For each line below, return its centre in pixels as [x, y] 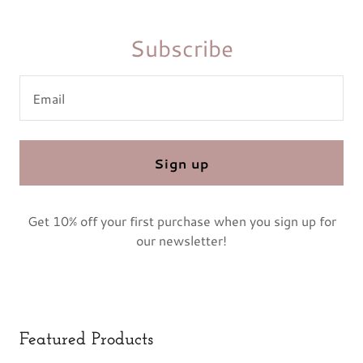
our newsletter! [181, 240]
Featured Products [86, 340]
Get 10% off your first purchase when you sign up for [181, 221]
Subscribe [181, 48]
